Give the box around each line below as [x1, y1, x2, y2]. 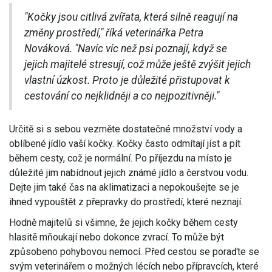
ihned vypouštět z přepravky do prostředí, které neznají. [9, 196, 243, 208]
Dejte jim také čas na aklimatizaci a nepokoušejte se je [9, 182, 239, 194]
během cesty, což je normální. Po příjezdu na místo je [9, 152, 232, 165]
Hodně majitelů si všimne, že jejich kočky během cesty [9, 217, 238, 229]
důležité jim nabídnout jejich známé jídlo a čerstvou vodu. [9, 167, 248, 179]
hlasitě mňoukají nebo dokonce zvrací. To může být [9, 231, 224, 243]
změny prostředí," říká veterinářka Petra [24, 27, 203, 39]
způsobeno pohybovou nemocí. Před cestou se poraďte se [9, 246, 259, 258]
